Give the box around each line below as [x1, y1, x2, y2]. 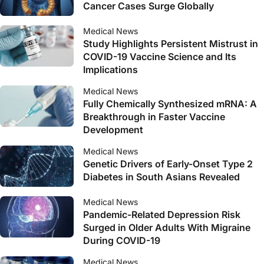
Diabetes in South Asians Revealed [83, 171, 240, 183]
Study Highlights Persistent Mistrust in [83, 38, 258, 49]
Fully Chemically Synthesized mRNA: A [83, 98, 257, 110]
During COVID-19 [83, 235, 160, 246]
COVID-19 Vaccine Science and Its [83, 51, 236, 62]
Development [83, 124, 143, 136]
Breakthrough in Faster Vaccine [83, 111, 225, 123]
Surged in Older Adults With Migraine [83, 222, 250, 233]
